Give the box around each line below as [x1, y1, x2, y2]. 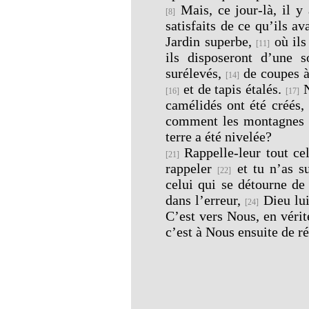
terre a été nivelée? [166, 128, 272, 144]
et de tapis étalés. [179, 81, 286, 97]
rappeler [166, 160, 218, 176]
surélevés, [166, 65, 226, 81]
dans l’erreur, [166, 192, 246, 208]
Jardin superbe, [166, 33, 257, 49]
